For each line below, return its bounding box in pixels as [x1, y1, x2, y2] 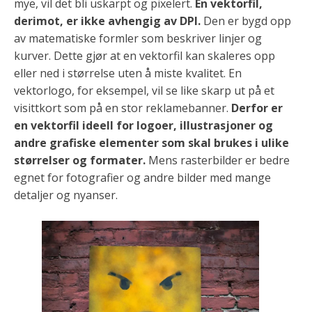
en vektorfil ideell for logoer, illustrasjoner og [14, 118, 273, 134]
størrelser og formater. [14, 153, 146, 169]
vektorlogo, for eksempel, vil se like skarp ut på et [14, 83, 274, 99]
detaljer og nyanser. [14, 187, 118, 203]
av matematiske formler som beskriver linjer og [14, 31, 262, 47]
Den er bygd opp [201, 13, 291, 29]
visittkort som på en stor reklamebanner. [14, 100, 231, 116]
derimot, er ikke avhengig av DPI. [14, 13, 201, 29]
